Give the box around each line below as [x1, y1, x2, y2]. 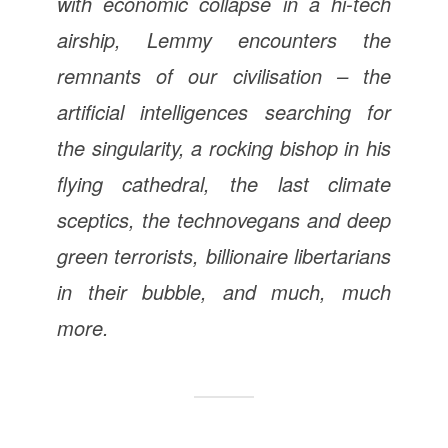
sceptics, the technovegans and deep [56, 205, 392, 234]
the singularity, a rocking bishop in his [56, 133, 392, 162]
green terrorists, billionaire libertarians [56, 241, 392, 270]
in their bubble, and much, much [56, 277, 392, 306]
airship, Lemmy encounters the [56, 25, 392, 54]
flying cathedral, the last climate [56, 169, 392, 198]
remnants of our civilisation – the [56, 61, 392, 90]
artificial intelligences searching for [56, 97, 392, 126]
